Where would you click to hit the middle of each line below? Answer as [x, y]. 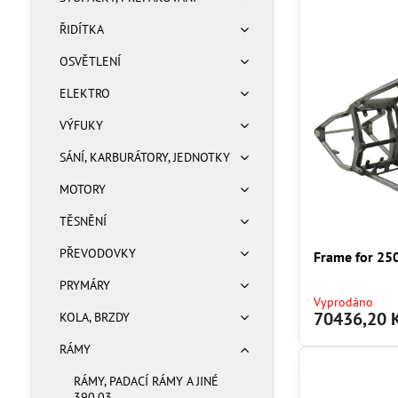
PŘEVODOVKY [97, 253]
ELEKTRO [84, 93]
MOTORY [82, 189]
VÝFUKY [81, 125]
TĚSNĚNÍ [83, 221]
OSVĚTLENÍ [90, 61]
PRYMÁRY [84, 285]
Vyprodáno [344, 302]
